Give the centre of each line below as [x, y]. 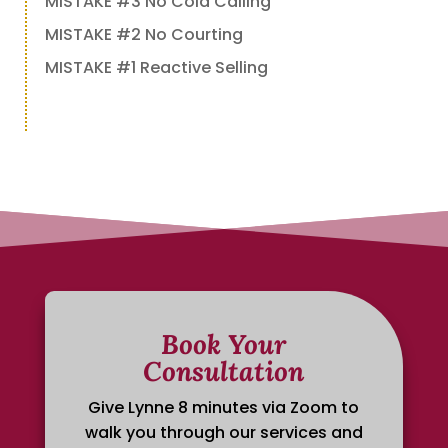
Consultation [224, 371]
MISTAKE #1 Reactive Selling [156, 67]
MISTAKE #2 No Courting [143, 34]
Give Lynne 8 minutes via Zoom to [224, 408]
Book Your [224, 344]
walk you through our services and [223, 433]
